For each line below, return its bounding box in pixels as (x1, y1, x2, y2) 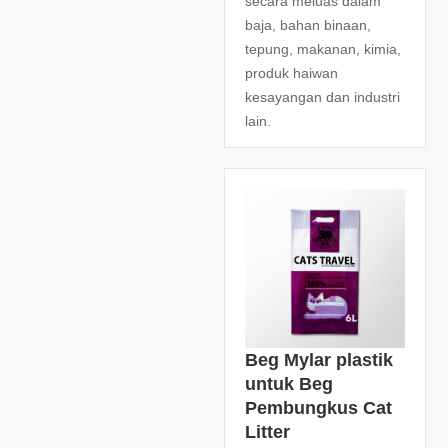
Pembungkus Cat (245, 398, 392, 419)
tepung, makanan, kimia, (245, 40, 401, 57)
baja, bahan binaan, (245, 16, 371, 33)
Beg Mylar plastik (245, 350, 393, 371)
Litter (245, 422, 290, 443)
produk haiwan (245, 64, 338, 81)
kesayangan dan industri (245, 88, 400, 105)
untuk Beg (245, 374, 333, 395)
